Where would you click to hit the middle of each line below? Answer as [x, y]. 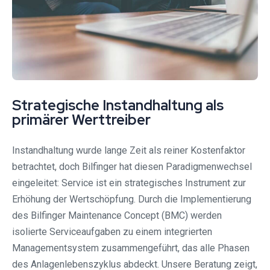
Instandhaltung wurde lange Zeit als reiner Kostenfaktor [129, 151]
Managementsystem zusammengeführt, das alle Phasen [131, 248]
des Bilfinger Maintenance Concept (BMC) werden [117, 216]
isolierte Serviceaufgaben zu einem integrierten [112, 232]
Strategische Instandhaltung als [118, 105]
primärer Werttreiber [81, 120]
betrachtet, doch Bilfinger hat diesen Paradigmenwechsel [132, 167]
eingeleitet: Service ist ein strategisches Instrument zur [129, 183]
